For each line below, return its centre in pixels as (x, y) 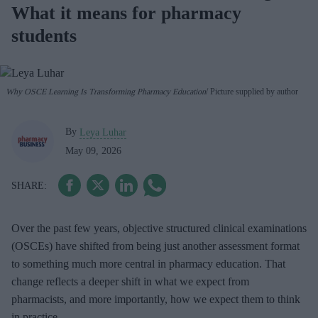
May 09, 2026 (93, 151)
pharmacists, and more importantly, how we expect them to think (156, 300)
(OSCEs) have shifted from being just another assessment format (155, 246)
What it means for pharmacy (126, 13)
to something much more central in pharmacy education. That (148, 264)
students (44, 36)
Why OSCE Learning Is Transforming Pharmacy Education (106, 92)
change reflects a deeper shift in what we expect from (130, 282)
